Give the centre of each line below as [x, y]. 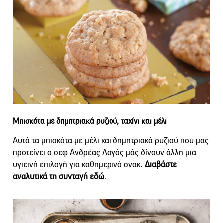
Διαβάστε [161, 165]
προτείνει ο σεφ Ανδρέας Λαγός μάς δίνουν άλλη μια [105, 153]
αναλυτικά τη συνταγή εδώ [58, 177]
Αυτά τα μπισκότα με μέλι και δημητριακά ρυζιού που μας [111, 141]
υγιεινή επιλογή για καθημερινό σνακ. [79, 165]
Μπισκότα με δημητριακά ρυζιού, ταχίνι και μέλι [90, 121]
